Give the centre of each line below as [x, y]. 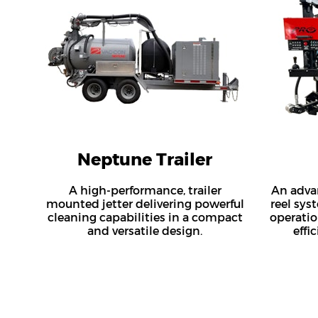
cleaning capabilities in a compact [145, 218]
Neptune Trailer [145, 159]
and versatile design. [145, 231]
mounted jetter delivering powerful [145, 204]
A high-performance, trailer [145, 191]
